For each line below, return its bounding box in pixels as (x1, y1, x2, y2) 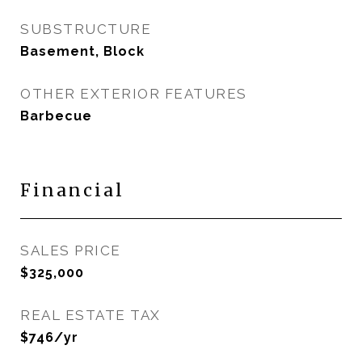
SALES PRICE (20, 242, 121, 259)
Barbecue (20, 108, 92, 124)
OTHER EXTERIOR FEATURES (20, 86, 247, 102)
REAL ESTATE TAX (20, 307, 161, 323)
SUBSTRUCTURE (20, 21, 151, 37)
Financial (20, 179, 124, 201)
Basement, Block (20, 44, 145, 59)
